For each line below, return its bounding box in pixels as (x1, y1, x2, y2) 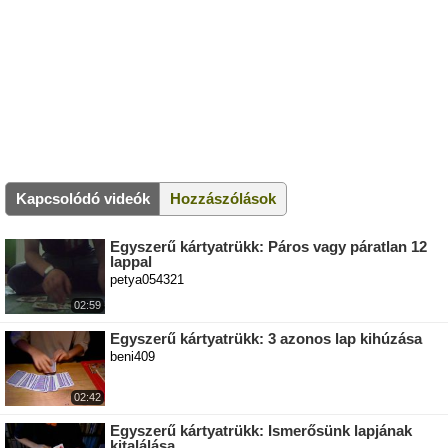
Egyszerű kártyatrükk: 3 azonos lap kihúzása (110, 330, 422, 348)
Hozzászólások (170, 190, 276, 208)
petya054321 (110, 272, 184, 288)
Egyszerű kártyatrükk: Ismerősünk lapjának (110, 422, 412, 440)
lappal (110, 253, 152, 271)
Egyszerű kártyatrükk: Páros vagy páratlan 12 (110, 238, 427, 256)
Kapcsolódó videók (16, 190, 150, 208)
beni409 (110, 349, 155, 365)
